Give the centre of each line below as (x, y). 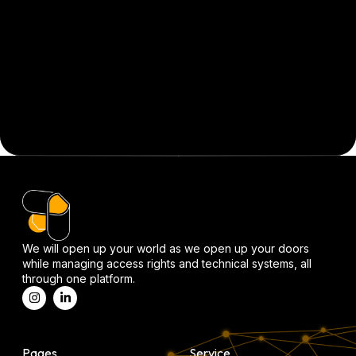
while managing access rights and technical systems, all (167, 263)
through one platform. (79, 278)
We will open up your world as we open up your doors (166, 248)
